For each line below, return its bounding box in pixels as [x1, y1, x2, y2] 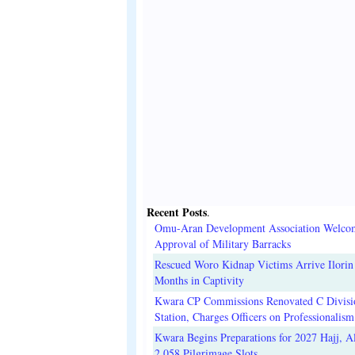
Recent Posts [147, 203, 207, 220]
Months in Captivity [155, 272, 244, 288]
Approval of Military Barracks [155, 235, 291, 251]
